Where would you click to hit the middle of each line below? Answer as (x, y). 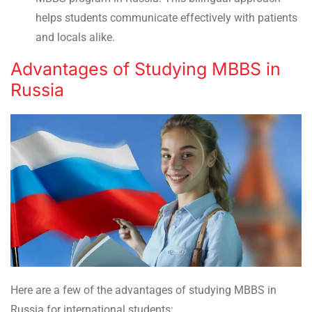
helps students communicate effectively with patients (166, 18)
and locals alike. (75, 38)
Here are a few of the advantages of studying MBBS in (143, 290)
